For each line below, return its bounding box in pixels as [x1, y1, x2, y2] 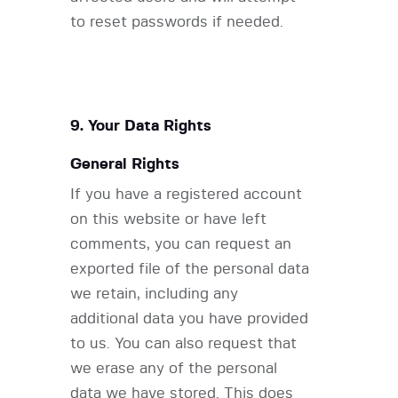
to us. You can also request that [70, 336, 297, 352]
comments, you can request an [70, 236, 291, 252]
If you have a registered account [70, 187, 302, 203]
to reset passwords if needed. [70, 14, 283, 30]
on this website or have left [70, 211, 267, 227]
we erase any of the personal [70, 361, 277, 377]
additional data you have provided [70, 311, 308, 327]
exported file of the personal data [70, 261, 309, 277]
